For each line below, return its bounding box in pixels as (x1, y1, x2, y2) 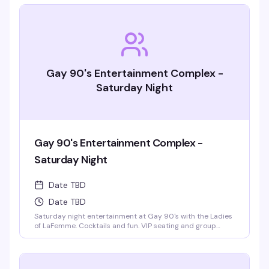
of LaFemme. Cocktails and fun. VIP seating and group (34, 221, 216, 231)
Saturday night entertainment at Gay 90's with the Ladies (34, 211, 232, 221)
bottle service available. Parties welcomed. (34, 231, 180, 240)
